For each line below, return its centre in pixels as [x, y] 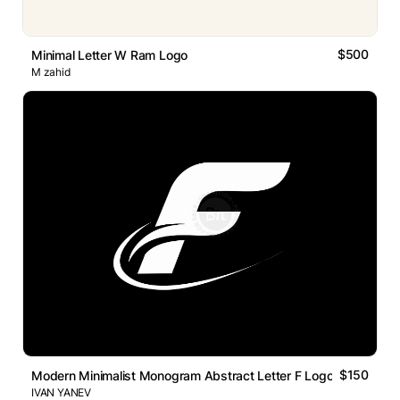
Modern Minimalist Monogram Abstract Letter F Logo [183, 376]
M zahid [51, 72]
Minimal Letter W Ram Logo [110, 55]
